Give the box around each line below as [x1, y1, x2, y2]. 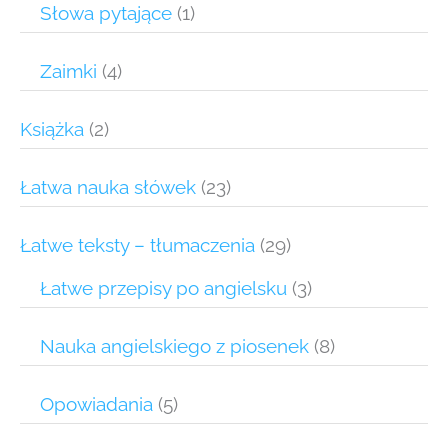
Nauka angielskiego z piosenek [40, 335, 309, 358]
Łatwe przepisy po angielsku [40, 277, 287, 300]
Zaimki [40, 60, 97, 83]
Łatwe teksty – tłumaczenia [20, 234, 255, 257]
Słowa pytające [40, 2, 172, 25]
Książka [20, 118, 84, 141]
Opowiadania [40, 393, 153, 416]
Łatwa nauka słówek [20, 176, 196, 199]
